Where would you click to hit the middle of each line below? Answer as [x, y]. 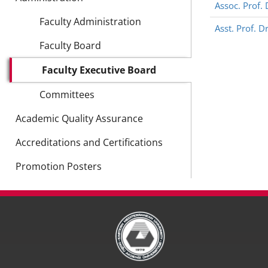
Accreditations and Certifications [89, 142]
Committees [67, 94]
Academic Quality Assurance [79, 118]
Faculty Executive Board [99, 70]
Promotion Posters [59, 166]
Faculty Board [70, 45]
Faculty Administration [90, 21]
